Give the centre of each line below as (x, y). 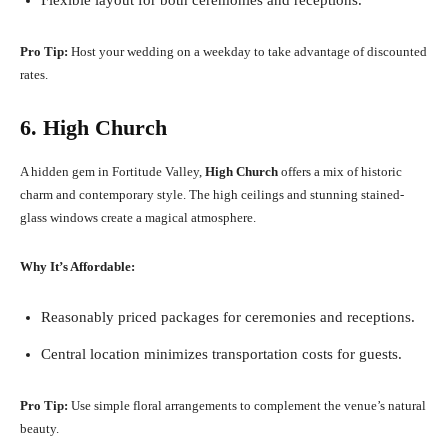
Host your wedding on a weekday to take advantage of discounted (247, 52)
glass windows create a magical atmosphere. (138, 218)
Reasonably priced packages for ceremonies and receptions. (228, 317)
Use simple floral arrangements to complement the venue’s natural (247, 406)
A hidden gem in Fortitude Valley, (112, 172)
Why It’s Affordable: (77, 267)
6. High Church (93, 128)
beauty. (39, 429)
